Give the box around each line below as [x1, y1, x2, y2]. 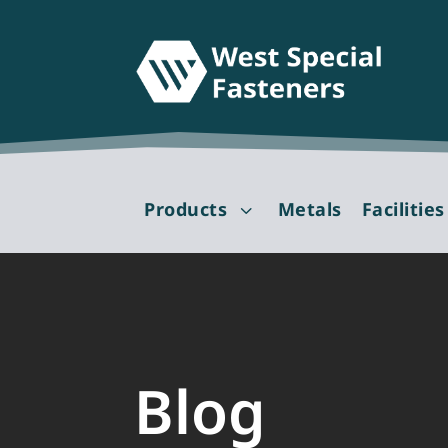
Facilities [361, 197, 445, 222]
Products [144, 197, 228, 222]
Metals [277, 197, 342, 222]
